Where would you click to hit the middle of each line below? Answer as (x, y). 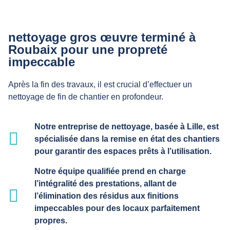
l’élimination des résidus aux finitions (106, 196)
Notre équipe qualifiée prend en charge (110, 171)
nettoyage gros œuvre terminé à (102, 37)
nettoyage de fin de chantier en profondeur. (86, 97)
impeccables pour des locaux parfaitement (117, 208)
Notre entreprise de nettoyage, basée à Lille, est (126, 127)
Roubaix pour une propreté (88, 50)
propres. (51, 221)
